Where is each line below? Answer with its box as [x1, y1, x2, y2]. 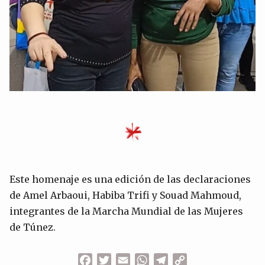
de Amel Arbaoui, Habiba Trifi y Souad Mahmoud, [9, 189, 241, 202]
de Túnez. [9, 221, 56, 234]
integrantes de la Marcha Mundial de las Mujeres [9, 205, 243, 218]
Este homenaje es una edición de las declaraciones [9, 173, 251, 186]
